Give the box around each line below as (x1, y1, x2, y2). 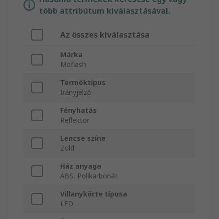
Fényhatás (60, 106, 97, 115)
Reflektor (60, 115, 89, 125)
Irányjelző (60, 88, 91, 97)
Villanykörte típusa (60, 189, 127, 199)
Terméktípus (60, 78, 106, 88)
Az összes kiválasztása (60, 29, 150, 41)
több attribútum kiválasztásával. (39, 5, 170, 17)
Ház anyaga (60, 161, 101, 171)
